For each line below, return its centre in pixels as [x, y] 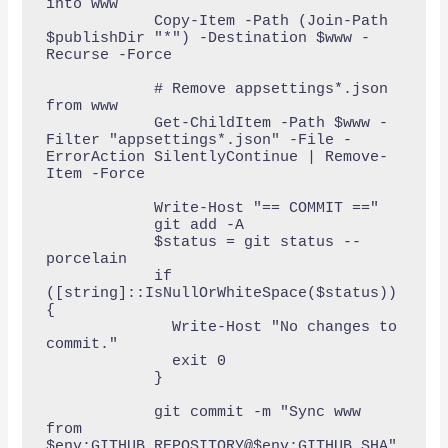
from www [81, 106]
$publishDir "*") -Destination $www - [207, 38]
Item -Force [95, 174]
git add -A [99, 225]
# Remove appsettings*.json [99, 89]
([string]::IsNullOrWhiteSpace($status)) [221, 293]
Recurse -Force [108, 55]
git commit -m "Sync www [99, 412]
